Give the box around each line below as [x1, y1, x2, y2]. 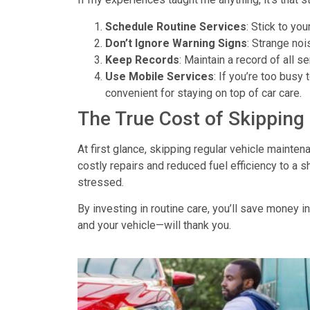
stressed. [77, 175, 124, 189]
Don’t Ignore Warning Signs [105, 36, 247, 50]
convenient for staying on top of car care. [105, 86, 302, 100]
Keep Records [105, 53, 179, 66]
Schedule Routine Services [105, 19, 246, 33]
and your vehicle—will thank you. [77, 219, 231, 232]
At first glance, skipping [77, 142, 194, 156]
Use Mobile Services [105, 69, 214, 83]
